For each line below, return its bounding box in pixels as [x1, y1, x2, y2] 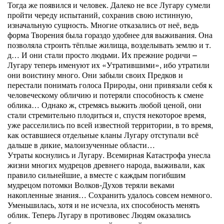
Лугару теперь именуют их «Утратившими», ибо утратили [7, 59, 209, 70]
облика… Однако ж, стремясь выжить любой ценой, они [7, 99, 201, 110]
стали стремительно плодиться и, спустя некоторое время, [7, 109, 206, 120]
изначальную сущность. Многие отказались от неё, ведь [7, 19, 198, 30]
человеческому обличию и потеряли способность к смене [7, 89, 203, 100]
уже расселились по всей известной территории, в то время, [7, 119, 213, 130]
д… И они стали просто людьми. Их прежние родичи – [7, 49, 197, 60]
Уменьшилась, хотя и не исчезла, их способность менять [7, 199, 199, 210]
